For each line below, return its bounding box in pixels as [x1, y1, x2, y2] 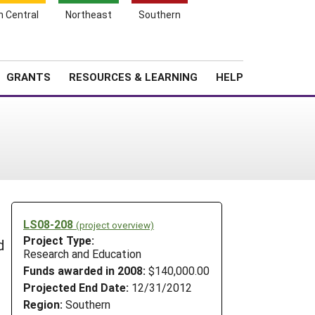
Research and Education [23, 246, 141, 262]
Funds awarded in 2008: [23, 263, 146, 278]
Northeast [65, 8, 112, 21]
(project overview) [76, 218, 154, 231]
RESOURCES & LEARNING [69, 70, 198, 84]
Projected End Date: [23, 279, 129, 295]
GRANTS [6, 70, 51, 84]
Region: [23, 296, 63, 311]
